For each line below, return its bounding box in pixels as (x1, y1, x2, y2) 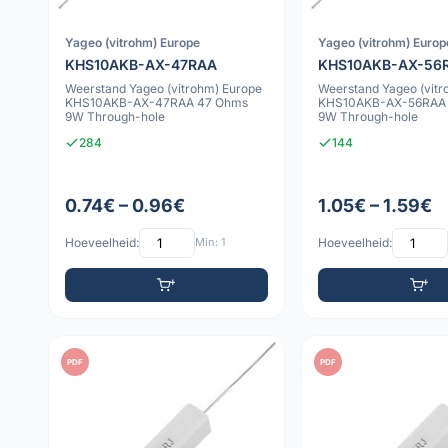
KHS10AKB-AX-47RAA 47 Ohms (65, 95, 248, 111)
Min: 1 (195, 235, 225, 250)
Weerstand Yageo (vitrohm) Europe (65, 81, 262, 97)
